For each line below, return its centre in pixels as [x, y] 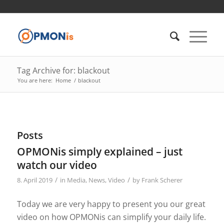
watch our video [57, 165]
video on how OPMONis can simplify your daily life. [111, 217]
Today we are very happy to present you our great [111, 204]
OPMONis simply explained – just [99, 151]
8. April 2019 [34, 180]
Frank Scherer [162, 180]
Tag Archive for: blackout [63, 70]
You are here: [35, 80]
